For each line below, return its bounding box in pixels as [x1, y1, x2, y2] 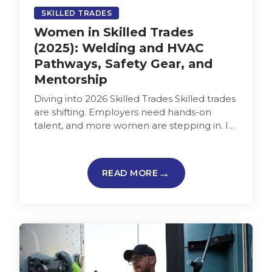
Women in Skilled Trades [34, 24, 194, 39]
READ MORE [101, 167, 158, 178]
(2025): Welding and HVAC [34, 40, 204, 55]
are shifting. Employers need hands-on [34, 106, 211, 118]
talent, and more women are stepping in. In [34, 119, 234, 131]
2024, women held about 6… [34, 132, 165, 144]
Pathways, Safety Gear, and [34, 56, 212, 71]
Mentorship [34, 72, 107, 87]
